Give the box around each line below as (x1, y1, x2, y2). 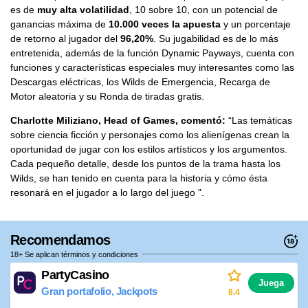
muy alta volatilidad (37, 4, 129, 16)
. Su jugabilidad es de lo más (153, 33, 278, 45)
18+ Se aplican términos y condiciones (10, 250, 138, 258)
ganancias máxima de (10, 19, 109, 30)
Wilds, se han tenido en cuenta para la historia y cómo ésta (10, 173, 267, 184)
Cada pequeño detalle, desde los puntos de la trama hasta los (10, 158, 280, 170)
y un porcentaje (221, 19, 291, 30)
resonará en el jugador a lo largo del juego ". (10, 187, 204, 199)
